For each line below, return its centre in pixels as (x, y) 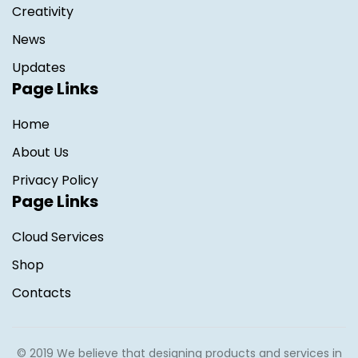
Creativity (43, 11)
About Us (40, 152)
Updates (39, 67)
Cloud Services (58, 237)
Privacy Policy (55, 180)
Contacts (42, 292)
